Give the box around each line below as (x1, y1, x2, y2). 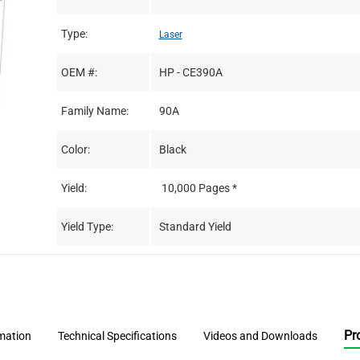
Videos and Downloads (203, 329, 317, 342)
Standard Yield (158, 219, 231, 233)
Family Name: (60, 104, 129, 117)
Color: (60, 142, 90, 156)
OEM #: (60, 65, 97, 79)
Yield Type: (60, 219, 113, 233)
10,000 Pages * (161, 181, 237, 194)
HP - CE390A (158, 65, 223, 79)
